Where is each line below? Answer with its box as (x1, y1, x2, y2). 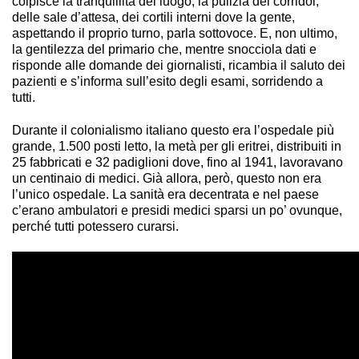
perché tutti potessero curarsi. (12, 219, 179, 233)
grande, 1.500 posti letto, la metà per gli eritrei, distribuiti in (12, 139, 341, 153)
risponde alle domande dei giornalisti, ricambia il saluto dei (12, 58, 345, 72)
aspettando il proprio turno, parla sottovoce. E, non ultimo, (12, 26, 337, 40)
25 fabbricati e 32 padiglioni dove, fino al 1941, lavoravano (12, 155, 343, 169)
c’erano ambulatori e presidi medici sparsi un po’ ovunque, (12, 203, 342, 217)
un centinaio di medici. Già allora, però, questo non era (12, 171, 321, 185)
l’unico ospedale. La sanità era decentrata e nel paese (12, 187, 319, 201)
